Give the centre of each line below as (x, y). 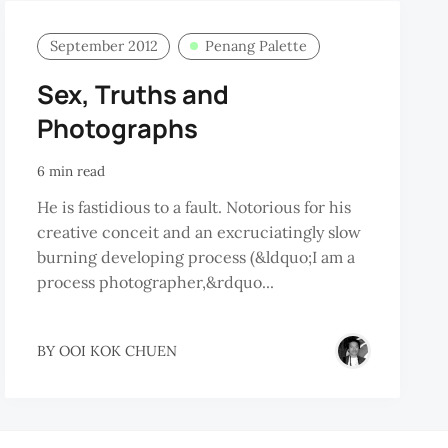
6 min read (71, 170)
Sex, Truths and (133, 94)
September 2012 (103, 46)
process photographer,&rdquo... (156, 282)
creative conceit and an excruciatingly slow (199, 232)
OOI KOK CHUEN (118, 350)
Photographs (118, 128)
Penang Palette (256, 46)
